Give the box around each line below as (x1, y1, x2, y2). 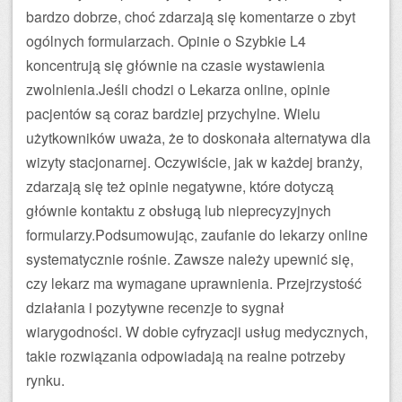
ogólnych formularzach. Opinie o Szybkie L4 (26, 31, 306, 51)
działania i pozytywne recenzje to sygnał (26, 297, 284, 318)
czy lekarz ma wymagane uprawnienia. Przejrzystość (26, 273, 362, 293)
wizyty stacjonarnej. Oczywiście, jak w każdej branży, (26, 152, 363, 172)
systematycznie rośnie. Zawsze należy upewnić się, (26, 249, 354, 269)
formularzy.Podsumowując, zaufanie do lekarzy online (26, 224, 368, 245)
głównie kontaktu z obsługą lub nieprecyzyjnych (26, 200, 331, 221)
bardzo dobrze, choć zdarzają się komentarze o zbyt (26, 6, 355, 27)
